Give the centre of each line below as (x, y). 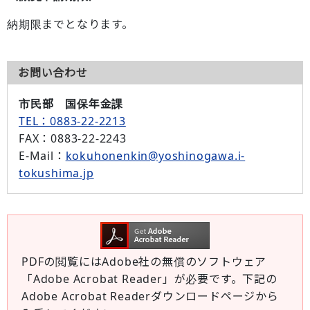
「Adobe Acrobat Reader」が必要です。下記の (149, 279)
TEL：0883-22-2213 (72, 121)
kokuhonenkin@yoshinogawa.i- (155, 156)
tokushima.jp (56, 173)
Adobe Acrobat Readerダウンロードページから (150, 296)
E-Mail (36, 156)
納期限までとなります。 (70, 24)
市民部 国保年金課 (71, 104)
